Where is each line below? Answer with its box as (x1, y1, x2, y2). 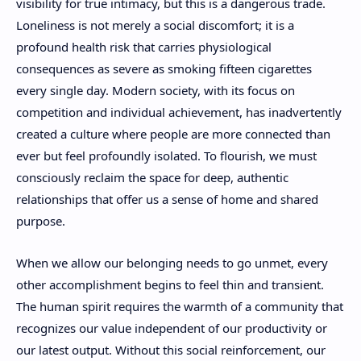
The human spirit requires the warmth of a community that (16, 298, 343, 315)
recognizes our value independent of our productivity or (16, 320, 327, 337)
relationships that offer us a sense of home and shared (16, 190, 318, 207)
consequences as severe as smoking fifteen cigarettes (16, 60, 312, 77)
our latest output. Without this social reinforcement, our (16, 342, 326, 359)
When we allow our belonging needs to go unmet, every (16, 255, 328, 272)
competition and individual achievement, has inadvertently (16, 103, 342, 120)
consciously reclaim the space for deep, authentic (16, 168, 288, 185)
